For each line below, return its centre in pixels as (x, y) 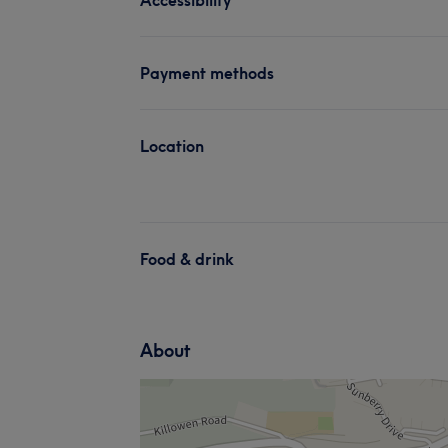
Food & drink (187, 258)
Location (172, 145)
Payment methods (207, 72)
